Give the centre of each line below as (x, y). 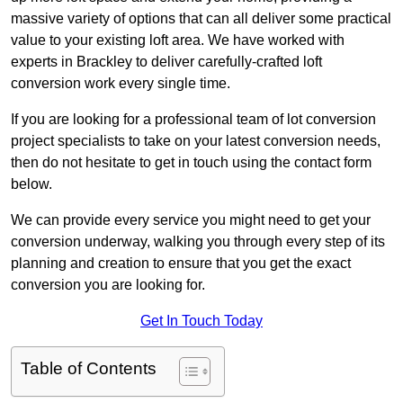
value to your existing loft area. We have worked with (178, 40)
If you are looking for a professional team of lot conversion (193, 120)
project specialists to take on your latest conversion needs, (196, 141)
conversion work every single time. (121, 84)
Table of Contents (89, 369)
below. (31, 184)
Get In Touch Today (201, 321)
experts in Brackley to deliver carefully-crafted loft (166, 62)
